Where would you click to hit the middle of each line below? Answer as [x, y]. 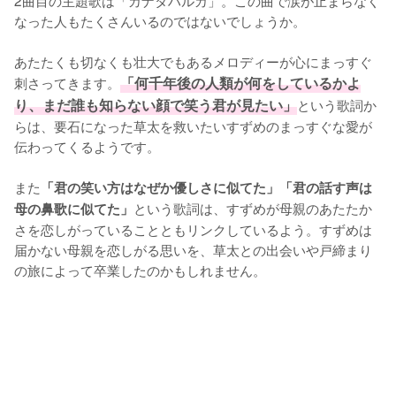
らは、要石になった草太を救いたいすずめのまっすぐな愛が [193, 125]
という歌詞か [337, 104]
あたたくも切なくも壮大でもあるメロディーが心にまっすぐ [193, 61]
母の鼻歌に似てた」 [74, 208]
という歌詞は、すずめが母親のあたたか [253, 207]
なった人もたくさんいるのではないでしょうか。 [160, 20]
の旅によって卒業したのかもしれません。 [140, 269]
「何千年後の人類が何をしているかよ [240, 82]
